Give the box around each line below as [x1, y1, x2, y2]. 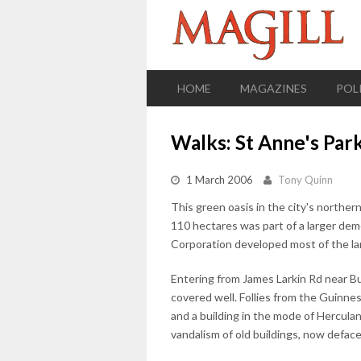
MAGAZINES [240, 81, 307, 95]
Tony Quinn [278, 172, 333, 186]
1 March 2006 [186, 172, 253, 186]
